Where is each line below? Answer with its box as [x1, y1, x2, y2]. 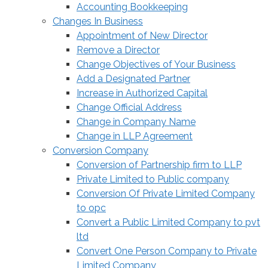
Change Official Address [77, 101, 182, 113]
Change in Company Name [77, 115, 196, 127]
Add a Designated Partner [77, 72, 190, 84]
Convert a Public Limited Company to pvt [77, 216, 260, 228]
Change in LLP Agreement [77, 130, 193, 142]
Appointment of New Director [77, 29, 208, 41]
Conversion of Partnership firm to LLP [77, 159, 242, 170]
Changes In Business [53, 15, 143, 27]
